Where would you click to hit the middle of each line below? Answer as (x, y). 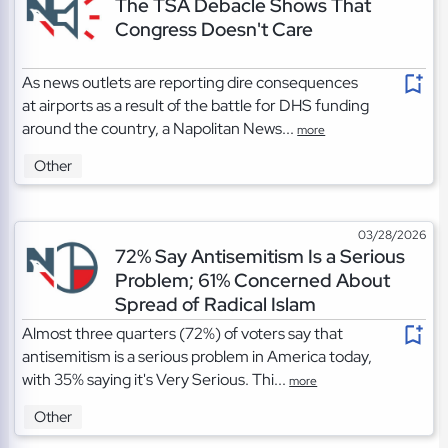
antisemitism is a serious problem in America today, (197, 356)
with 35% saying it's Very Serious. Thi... (156, 379)
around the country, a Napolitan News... (160, 128)
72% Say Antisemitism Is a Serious (259, 255)
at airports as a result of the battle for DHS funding (196, 105)
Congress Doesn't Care (213, 28)
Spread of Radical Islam (215, 303)
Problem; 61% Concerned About (252, 279)
